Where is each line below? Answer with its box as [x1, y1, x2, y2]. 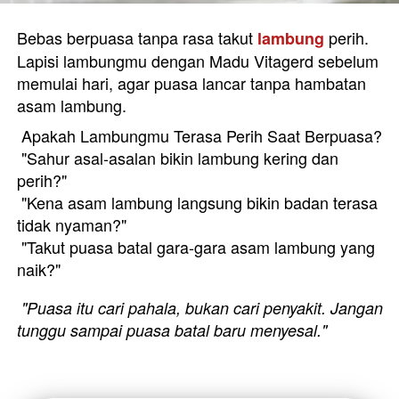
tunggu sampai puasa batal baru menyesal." [17, 319, 327, 342]
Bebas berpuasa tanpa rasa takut [17, 26, 257, 50]
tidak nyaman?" [17, 213, 131, 237]
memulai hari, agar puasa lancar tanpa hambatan [17, 71, 366, 95]
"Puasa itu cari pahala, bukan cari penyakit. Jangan [21, 297, 383, 320]
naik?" [17, 257, 65, 281]
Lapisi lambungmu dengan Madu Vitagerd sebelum [17, 49, 379, 73]
